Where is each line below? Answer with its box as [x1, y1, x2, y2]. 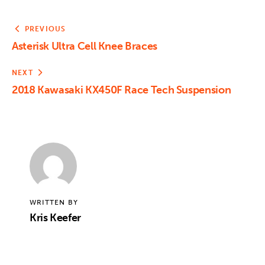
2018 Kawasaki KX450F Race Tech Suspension [12, 83, 231, 97]
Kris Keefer [29, 211, 82, 224]
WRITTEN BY [29, 198, 78, 206]
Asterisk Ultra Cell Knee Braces [12, 40, 157, 53]
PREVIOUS [24, 25, 66, 34]
